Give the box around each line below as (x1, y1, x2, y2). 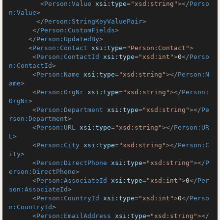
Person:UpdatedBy (36, 35, 99, 43)
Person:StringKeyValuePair (44, 18, 142, 25)
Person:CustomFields (40, 27, 115, 34)
